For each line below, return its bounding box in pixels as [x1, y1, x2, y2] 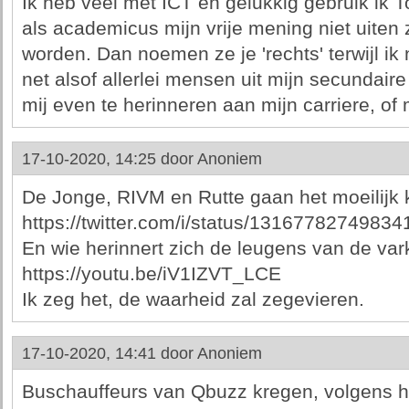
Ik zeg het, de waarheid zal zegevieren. [21, 288, 364, 310]
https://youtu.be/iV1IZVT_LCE [21, 263, 281, 285]
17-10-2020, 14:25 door [21, 150, 197, 168]
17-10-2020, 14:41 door [21, 344, 197, 362]
